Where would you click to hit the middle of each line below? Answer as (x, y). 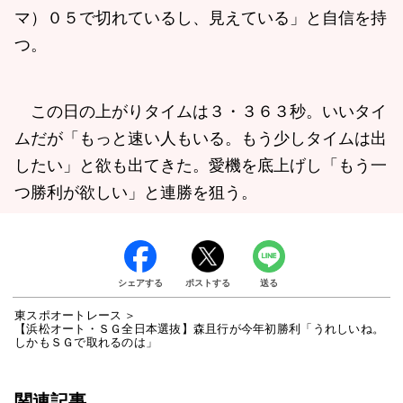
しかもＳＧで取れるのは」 (86, 342)
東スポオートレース (68, 315)
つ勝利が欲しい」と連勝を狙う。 (136, 192)
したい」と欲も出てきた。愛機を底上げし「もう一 (201, 165)
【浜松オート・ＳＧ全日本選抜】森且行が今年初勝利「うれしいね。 (200, 328)
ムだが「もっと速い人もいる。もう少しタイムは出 (201, 138)
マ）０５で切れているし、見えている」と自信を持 (201, 18)
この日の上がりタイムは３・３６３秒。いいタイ (201, 111)
